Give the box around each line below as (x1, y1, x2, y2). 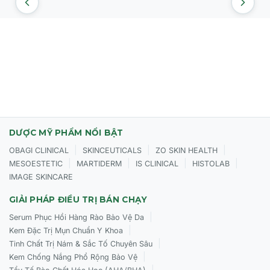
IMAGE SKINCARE (9, 172, 73, 181)
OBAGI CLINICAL (9, 145, 69, 155)
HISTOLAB (192, 159, 230, 168)
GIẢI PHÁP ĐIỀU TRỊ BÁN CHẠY (9, 194, 148, 204)
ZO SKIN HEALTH (155, 145, 218, 155)
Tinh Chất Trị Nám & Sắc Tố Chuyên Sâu (9, 239, 152, 248)
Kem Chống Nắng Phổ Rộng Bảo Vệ (9, 252, 137, 262)
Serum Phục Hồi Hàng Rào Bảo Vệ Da (9, 212, 144, 222)
